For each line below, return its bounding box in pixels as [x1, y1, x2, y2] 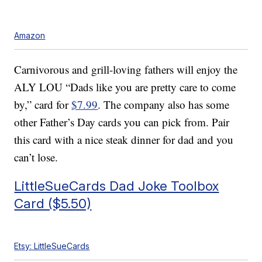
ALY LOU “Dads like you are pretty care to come [14, 80, 236, 95]
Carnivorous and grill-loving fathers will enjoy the [14, 62, 238, 77]
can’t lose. [14, 150, 58, 165]
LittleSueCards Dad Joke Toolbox [14, 178, 219, 194]
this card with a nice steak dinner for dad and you [14, 132, 234, 147]
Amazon [14, 30, 46, 41]
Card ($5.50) [14, 195, 92, 212]
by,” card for [14, 97, 72, 112]
